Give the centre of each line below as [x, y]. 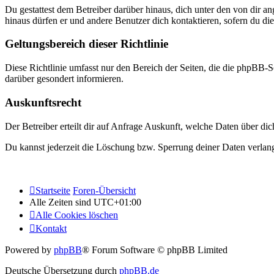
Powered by [29, 250]
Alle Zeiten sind [61, 202]
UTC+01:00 [117, 202]
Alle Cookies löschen [77, 215]
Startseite [53, 190]
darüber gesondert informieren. [64, 79]
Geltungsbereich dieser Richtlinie [87, 44]
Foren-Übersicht [104, 190]
